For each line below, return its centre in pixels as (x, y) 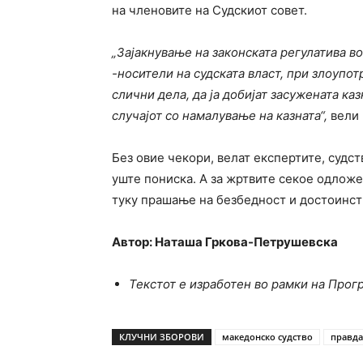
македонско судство (267, 337)
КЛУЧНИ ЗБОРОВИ (162, 337)
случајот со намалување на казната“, (221, 115)
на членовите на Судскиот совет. (209, 10)
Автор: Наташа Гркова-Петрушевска (225, 242)
